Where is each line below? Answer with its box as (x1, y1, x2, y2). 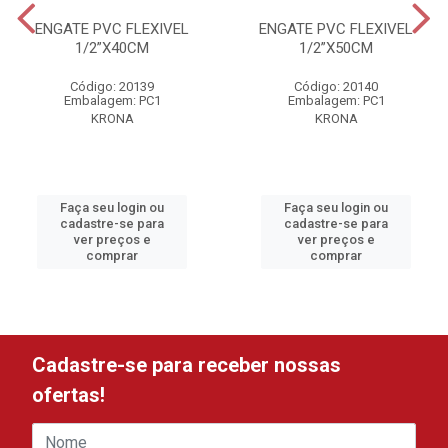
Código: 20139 (70, 79, 154, 94)
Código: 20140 (294, 79, 378, 94)
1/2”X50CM (299, 39, 373, 57)
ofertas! (32, 383, 105, 407)
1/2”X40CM (75, 39, 149, 57)
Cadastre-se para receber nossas (32, 353, 341, 377)
